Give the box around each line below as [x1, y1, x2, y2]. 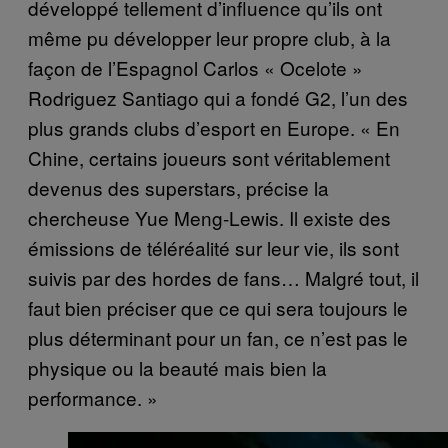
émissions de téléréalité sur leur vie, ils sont [28, 234, 399, 262]
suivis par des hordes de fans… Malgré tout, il [28, 264, 419, 292]
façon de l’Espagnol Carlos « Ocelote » [28, 54, 363, 82]
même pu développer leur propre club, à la [28, 24, 391, 52]
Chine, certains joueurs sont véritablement [28, 144, 390, 172]
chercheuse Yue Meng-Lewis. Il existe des [28, 204, 391, 232]
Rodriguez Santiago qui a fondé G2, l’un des [28, 84, 408, 112]
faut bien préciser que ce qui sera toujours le [28, 294, 408, 322]
